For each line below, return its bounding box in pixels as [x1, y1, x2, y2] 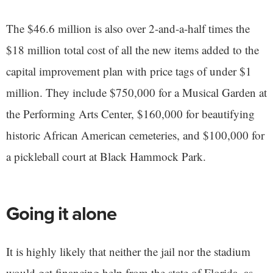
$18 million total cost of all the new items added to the [6, 42, 259, 58]
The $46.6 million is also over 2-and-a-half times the [6, 21, 250, 37]
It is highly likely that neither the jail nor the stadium [6, 244, 250, 260]
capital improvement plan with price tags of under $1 [6, 63, 252, 79]
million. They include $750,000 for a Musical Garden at [6, 85, 267, 101]
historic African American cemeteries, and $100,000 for [6, 127, 264, 143]
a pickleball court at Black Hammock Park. [6, 149, 206, 165]
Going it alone [6, 200, 116, 227]
